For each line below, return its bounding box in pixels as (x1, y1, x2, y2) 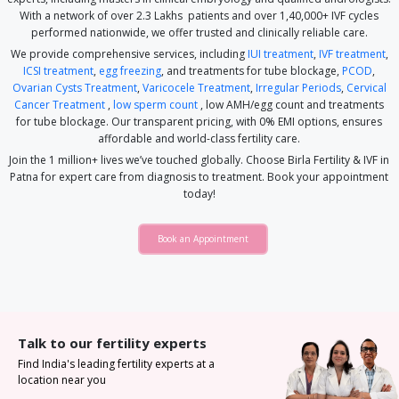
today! (183, 186, 216, 201)
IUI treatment (247, 46, 313, 61)
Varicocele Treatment (142, 80, 250, 95)
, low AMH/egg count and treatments (198, 97, 385, 112)
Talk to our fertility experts (18, 334, 207, 352)
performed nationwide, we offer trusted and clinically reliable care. (30, 25, 368, 40)
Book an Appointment (157, 232, 248, 245)
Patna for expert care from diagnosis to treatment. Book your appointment (10, 169, 389, 184)
